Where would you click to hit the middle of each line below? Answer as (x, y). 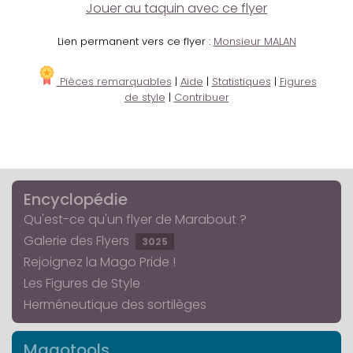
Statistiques (241, 82)
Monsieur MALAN (255, 42)
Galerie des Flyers (78, 241)
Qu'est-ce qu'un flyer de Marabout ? (135, 220)
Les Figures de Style (82, 284)
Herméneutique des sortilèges (115, 305)
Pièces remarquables (114, 82)
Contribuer (201, 98)
